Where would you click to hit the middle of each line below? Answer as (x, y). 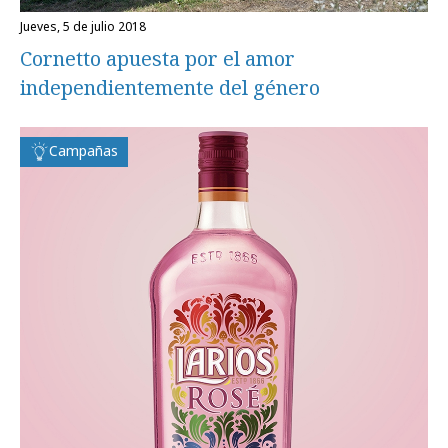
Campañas (83, 150)
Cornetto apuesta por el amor (157, 58)
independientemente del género (170, 87)
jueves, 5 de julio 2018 (84, 26)
